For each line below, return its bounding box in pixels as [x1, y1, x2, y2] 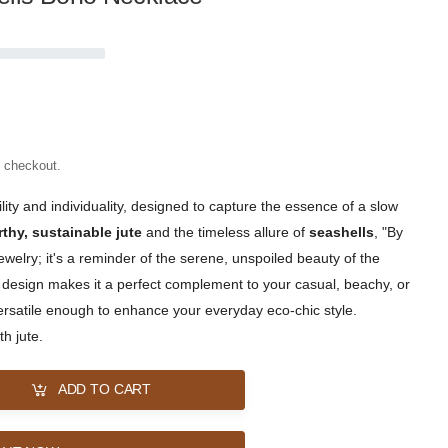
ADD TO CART [57, 381, 152, 398]
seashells [309, 224, 374, 241]
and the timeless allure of [142, 224, 309, 241]
